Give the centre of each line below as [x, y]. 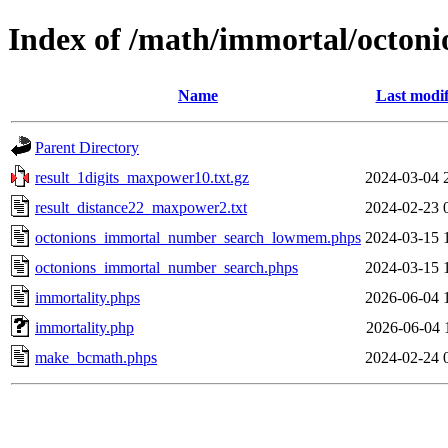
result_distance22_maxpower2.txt [141, 207]
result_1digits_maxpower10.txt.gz [142, 177]
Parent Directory [87, 147]
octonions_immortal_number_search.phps [166, 267]
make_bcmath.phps [96, 357]
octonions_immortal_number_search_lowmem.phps [198, 237]
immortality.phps [87, 297]
